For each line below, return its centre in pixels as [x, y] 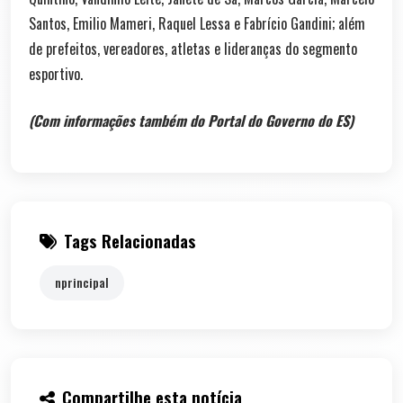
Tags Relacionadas [130, 240]
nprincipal [82, 282]
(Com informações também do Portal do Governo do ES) [191, 120]
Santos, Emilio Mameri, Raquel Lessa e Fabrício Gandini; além [197, 23]
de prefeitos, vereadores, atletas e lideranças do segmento [193, 48]
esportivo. [56, 73]
